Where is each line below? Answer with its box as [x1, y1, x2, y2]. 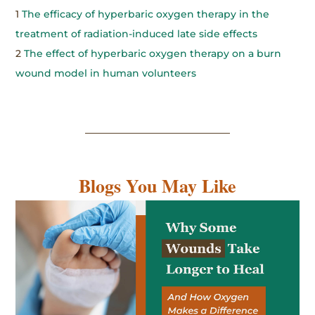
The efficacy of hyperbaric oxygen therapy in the [22, 7, 270, 20]
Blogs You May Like [79, 172, 236, 200]
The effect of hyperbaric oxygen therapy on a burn [24, 46, 282, 60]
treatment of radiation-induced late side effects [15, 27, 258, 40]
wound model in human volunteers [15, 66, 197, 79]
